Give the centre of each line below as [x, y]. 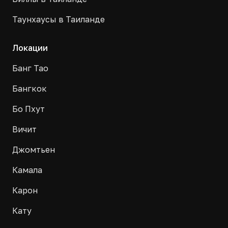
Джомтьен [34, 150]
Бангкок [30, 89]
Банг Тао [30, 68]
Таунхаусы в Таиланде [59, 19]
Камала [27, 170]
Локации [30, 48]
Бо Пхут [28, 109]
